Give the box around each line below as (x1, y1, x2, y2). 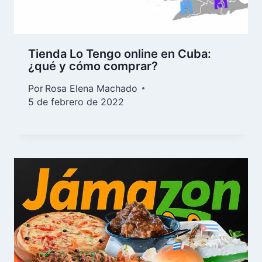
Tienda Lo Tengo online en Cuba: (28, 46, 211, 61)
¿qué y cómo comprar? (28, 58, 158, 73)
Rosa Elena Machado (45, 82, 138, 94)
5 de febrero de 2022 (28, 95, 124, 108)
